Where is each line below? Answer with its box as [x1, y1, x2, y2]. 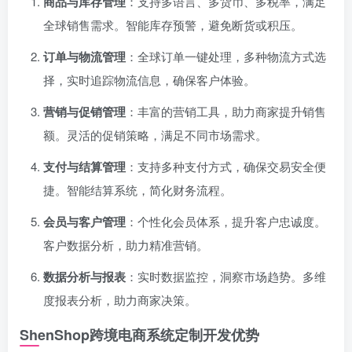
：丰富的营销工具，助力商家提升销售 [126, 103, 326, 119]
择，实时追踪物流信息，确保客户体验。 [43, 71, 255, 88]
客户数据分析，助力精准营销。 [43, 236, 208, 253]
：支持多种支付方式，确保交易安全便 [126, 158, 326, 174]
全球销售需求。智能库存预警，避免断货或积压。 [43, 16, 302, 33]
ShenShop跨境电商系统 [20, 324, 174, 345]
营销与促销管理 [43, 103, 126, 120]
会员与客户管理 [43, 213, 126, 230]
